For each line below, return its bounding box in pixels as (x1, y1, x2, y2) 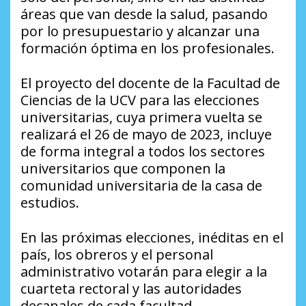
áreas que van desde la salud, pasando (20, 5, 268, 24)
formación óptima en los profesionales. (20, 39, 275, 58)
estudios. (20, 193, 83, 212)
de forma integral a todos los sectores (20, 142, 265, 161)
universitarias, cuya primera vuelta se (20, 108, 262, 127)
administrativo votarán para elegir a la (20, 262, 267, 281)
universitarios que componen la (20, 159, 225, 178)
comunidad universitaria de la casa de (20, 176, 262, 195)
